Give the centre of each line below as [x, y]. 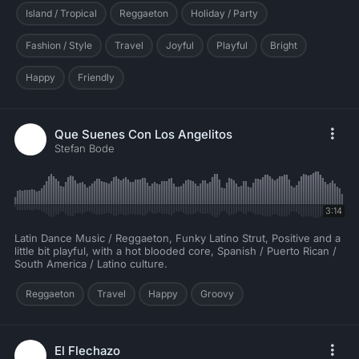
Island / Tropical [61, 14]
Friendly [96, 78]
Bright [284, 46]
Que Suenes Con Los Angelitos [143, 135]
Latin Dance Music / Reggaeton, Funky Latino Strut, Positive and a [177, 238]
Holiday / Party [224, 14]
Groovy [217, 294]
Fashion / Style [59, 46]
